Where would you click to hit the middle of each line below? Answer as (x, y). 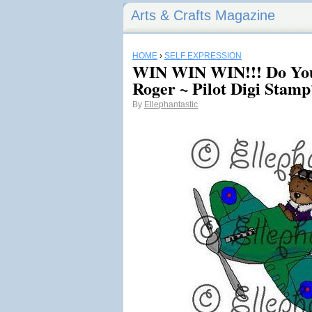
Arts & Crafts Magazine (203, 15)
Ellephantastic (171, 104)
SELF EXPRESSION (203, 56)
